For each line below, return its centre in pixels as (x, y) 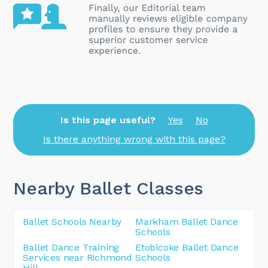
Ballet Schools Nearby (72, 221)
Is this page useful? (108, 120)
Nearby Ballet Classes (109, 188)
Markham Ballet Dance (187, 221)
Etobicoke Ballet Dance (187, 247)
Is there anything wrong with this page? (134, 139)
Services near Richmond (78, 257)
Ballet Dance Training (71, 247)
